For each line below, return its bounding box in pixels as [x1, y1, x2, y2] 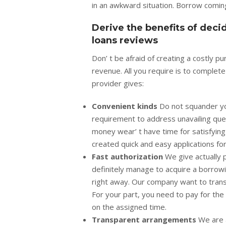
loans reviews [92, 35, 158, 46]
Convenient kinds [92, 101, 159, 111]
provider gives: [92, 78, 144, 89]
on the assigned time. [92, 202, 166, 212]
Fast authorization [92, 151, 165, 162]
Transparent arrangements [92, 214, 198, 225]
